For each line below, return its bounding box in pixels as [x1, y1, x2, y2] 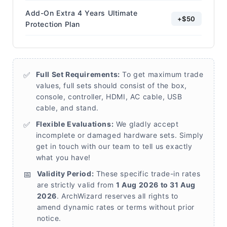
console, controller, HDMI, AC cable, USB [35, 92, 182, 101]
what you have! [35, 153, 91, 162]
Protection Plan [25, 19, 80, 28]
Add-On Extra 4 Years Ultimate [25, 8, 138, 17]
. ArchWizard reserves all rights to [57, 191, 179, 200]
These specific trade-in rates [94, 169, 201, 178]
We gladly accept [113, 119, 179, 128]
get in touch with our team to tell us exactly [35, 141, 193, 150]
